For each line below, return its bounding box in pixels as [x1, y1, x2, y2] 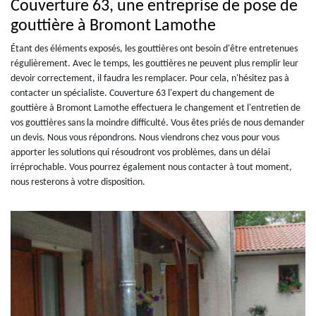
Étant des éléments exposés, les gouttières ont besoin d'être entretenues [11, 43, 298, 54]
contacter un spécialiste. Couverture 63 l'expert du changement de [11, 87, 274, 99]
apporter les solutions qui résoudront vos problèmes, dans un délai [11, 147, 270, 158]
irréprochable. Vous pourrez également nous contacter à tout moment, [11, 162, 292, 173]
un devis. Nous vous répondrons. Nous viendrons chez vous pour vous [11, 132, 279, 143]
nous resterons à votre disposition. [11, 176, 145, 188]
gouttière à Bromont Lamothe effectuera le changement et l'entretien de [11, 102, 300, 114]
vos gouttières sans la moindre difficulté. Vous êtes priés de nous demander [11, 117, 305, 128]
